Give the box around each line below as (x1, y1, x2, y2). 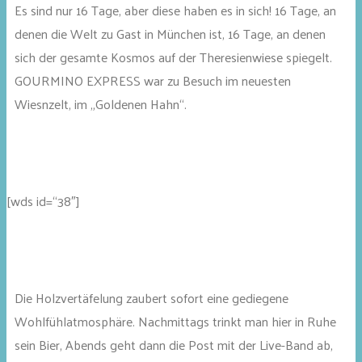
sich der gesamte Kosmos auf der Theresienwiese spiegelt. (15, 45, 332, 69)
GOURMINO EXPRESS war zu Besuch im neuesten (15, 69, 291, 93)
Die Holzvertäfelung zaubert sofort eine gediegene (15, 286, 288, 310)
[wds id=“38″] (6, 189, 79, 213)
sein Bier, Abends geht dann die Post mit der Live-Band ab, (15, 333, 333, 357)
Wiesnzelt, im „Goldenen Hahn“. (15, 92, 187, 116)
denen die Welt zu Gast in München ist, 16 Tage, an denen (15, 22, 326, 46)
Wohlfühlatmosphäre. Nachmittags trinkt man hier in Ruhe (15, 309, 336, 334)
